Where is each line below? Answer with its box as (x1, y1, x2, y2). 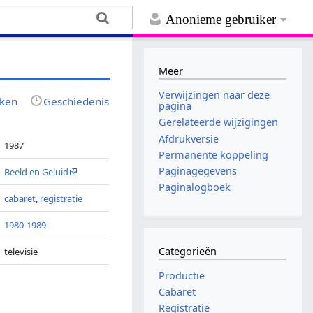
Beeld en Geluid (4, 165, 69, 178)
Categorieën (159, 245, 217, 259)
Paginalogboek (159, 180, 231, 194)
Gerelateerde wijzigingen (159, 115, 279, 129)
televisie (4, 245, 38, 258)
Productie (159, 268, 205, 282)
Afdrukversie (159, 131, 219, 145)
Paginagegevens (159, 163, 238, 177)
